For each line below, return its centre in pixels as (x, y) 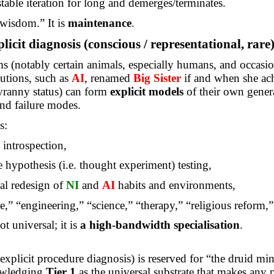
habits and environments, (177, 185)
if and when (212, 78)
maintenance (99, 23)
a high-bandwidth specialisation (160, 225)
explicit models (146, 92)
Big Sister (157, 78)
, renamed (109, 78)
